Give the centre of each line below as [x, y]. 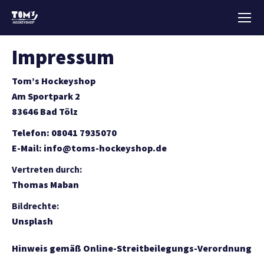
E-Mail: [28, 148]
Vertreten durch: [47, 169]
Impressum [63, 57]
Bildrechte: [35, 206]
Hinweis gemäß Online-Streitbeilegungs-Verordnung [132, 248]
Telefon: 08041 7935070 [64, 133]
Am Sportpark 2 [46, 96]
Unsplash [32, 221]
